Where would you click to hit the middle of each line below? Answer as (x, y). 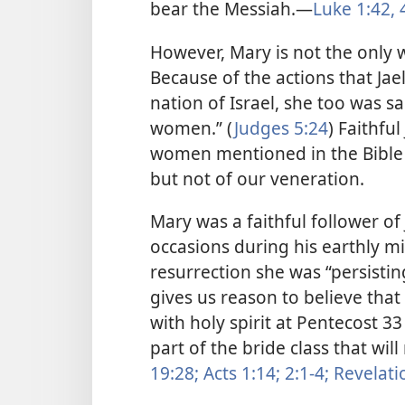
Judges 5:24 (281, 127)
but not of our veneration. (257, 178)
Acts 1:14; (240, 372)
